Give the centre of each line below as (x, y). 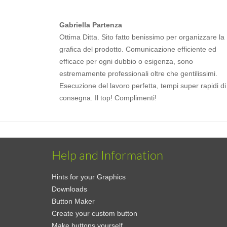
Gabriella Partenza (91, 25)
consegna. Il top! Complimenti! (108, 98)
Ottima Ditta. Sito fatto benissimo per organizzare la (142, 37)
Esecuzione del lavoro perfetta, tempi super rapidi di (143, 86)
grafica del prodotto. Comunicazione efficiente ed (138, 49)
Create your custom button (94, 213)
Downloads (69, 189)
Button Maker (73, 201)
